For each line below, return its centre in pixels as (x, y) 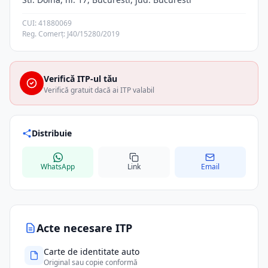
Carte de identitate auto (92, 252)
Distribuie (52, 133)
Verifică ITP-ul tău (80, 79)
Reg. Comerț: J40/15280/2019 (71, 34)
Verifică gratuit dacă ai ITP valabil (99, 90)
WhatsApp (58, 167)
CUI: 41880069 (47, 23)
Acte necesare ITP (84, 228)
